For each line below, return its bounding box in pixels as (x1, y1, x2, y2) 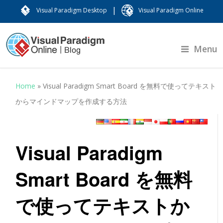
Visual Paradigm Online (138, 6, 204, 14)
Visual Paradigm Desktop (36, 6, 107, 14)
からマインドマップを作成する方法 (15, 97, 127, 106)
